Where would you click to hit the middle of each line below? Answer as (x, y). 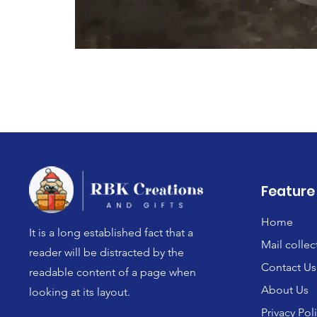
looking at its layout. (80, 292)
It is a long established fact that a (111, 232)
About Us (285, 289)
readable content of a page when (113, 272)
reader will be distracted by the (107, 252)
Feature (288, 191)
